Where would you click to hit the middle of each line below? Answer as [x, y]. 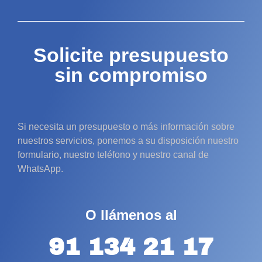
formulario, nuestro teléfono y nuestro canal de [113, 155]
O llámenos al [131, 215]
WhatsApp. [40, 169]
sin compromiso [131, 75]
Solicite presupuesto [131, 55]
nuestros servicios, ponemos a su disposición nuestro [128, 141]
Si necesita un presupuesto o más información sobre [126, 127]
